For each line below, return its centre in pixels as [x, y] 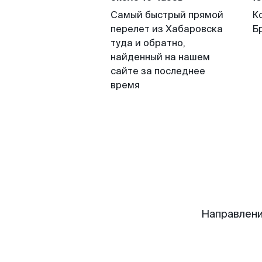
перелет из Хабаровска [167, 29]
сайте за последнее [158, 71]
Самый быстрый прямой [167, 15]
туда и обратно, [148, 43]
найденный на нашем [160, 57]
